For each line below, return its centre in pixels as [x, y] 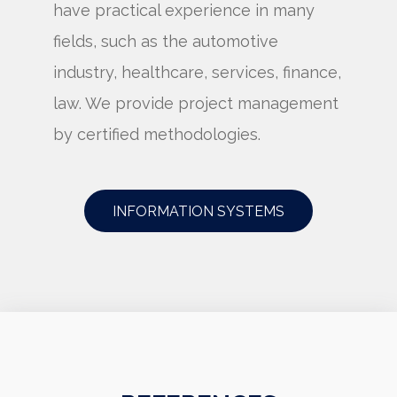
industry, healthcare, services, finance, [197, 72]
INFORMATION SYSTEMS [198, 211]
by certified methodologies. [157, 134]
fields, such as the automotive [166, 41]
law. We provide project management [196, 103]
